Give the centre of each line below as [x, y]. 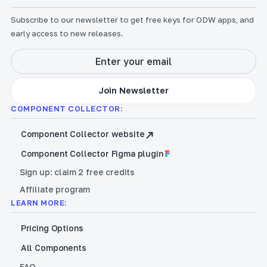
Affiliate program [55, 190]
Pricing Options [52, 228]
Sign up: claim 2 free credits [77, 172]
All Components [53, 248]
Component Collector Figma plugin [92, 154]
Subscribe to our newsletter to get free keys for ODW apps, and [133, 20]
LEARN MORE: [39, 203]
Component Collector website [83, 133]
